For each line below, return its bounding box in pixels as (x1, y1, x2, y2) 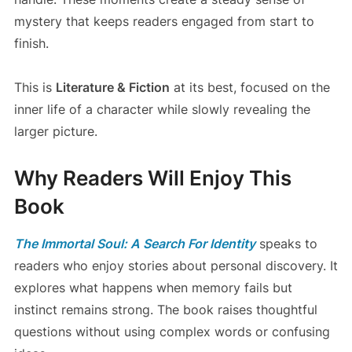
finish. (13, 35, 49, 51)
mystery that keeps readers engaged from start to (13, 13, 314, 29)
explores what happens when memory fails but (13, 279, 292, 295)
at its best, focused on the (169, 79, 330, 95)
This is (13, 79, 56, 95)
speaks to (255, 235, 317, 251)
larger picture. (13, 123, 97, 139)
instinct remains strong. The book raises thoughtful (13, 301, 317, 317)
